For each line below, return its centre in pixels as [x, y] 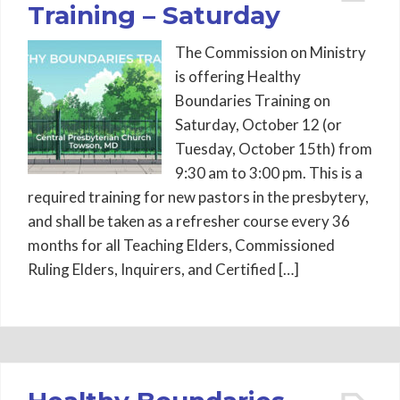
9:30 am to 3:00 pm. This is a [269, 173]
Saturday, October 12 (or [258, 125]
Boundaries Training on [253, 100]
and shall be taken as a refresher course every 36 [189, 221]
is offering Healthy [238, 76]
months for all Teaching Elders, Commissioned [181, 245]
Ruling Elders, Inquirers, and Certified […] [163, 269]
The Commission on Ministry [271, 52]
